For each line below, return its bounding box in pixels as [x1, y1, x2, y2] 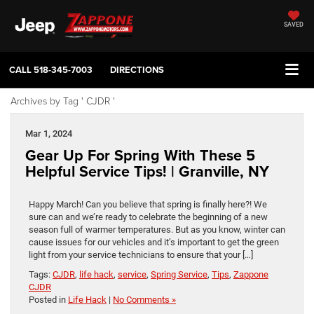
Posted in [29, 294, 68, 306]
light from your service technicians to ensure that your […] [29, 250, 253, 261]
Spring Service [151, 269, 207, 280]
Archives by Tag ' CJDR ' [11, 94, 115, 108]
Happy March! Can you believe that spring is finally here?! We [29, 199, 267, 210]
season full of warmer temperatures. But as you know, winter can [29, 224, 285, 235]
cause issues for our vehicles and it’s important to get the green [29, 237, 279, 248]
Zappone [233, 269, 268, 280]
